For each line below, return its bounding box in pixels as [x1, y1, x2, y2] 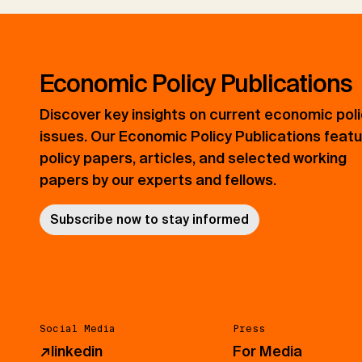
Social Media [39, 322, 115, 335]
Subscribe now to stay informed [49, 210, 249, 228]
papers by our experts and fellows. [39, 170, 276, 190]
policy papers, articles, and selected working [39, 148, 347, 168]
